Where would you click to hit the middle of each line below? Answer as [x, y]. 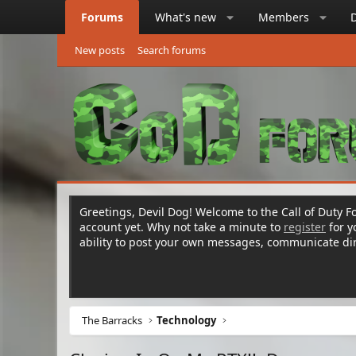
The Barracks [112, 320]
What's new [186, 17]
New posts [100, 50]
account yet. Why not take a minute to [182, 227]
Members [283, 17]
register [305, 227]
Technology [187, 320]
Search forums [172, 50]
